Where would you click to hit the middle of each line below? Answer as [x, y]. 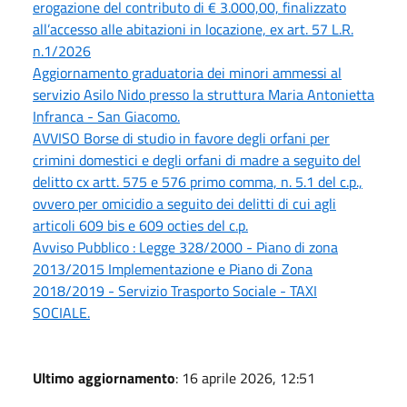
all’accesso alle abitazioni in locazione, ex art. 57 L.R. [193, 29]
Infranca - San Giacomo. [106, 116]
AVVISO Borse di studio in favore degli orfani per [181, 138]
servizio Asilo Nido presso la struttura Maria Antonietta [203, 94]
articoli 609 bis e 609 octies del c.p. [140, 225]
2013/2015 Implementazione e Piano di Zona [173, 268]
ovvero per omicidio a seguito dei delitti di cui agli [184, 203]
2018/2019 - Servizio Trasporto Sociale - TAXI [175, 290]
